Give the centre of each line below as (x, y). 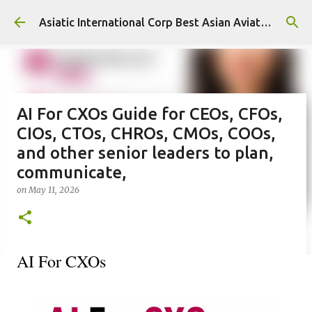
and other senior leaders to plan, (145, 153)
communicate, (72, 172)
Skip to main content (156, 17)
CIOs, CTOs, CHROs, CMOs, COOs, (146, 133)
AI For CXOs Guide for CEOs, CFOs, (150, 114)
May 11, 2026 (54, 190)
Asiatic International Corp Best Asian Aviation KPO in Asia (266, 22)
